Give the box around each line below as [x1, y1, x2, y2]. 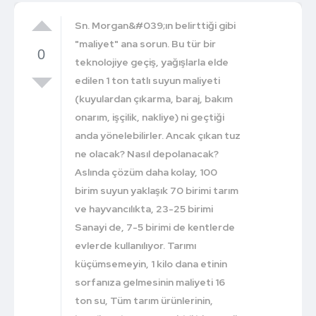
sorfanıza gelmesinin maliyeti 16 [75, 275, 226, 288]
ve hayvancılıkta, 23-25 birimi [75, 202, 214, 215]
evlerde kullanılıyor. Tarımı [75, 238, 197, 252]
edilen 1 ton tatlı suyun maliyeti [75, 73, 221, 87]
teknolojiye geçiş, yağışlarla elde [75, 55, 229, 68]
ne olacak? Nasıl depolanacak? [75, 147, 219, 160]
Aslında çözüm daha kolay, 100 [75, 165, 218, 178]
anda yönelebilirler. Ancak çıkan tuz [75, 128, 241, 142]
